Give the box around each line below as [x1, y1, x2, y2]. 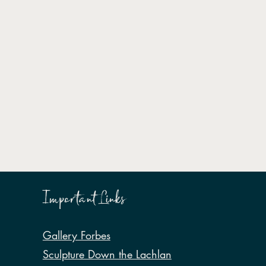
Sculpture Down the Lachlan [42, 247, 172, 261]
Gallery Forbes [42, 228, 110, 242]
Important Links [42, 185, 125, 212]
